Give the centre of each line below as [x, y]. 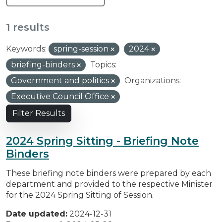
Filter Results [39, 113]
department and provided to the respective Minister [109, 184]
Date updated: [37, 214]
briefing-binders [44, 64]
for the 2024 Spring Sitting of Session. [80, 195]
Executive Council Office [61, 96]
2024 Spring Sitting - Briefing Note [102, 140]
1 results [28, 27]
